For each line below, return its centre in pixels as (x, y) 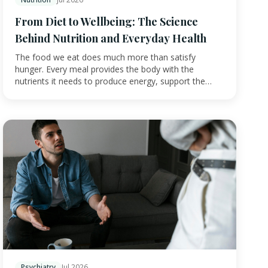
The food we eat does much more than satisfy (105, 57)
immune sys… (42, 93)
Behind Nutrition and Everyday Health (111, 39)
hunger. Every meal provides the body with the (104, 69)
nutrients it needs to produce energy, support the (110, 81)
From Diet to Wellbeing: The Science (106, 22)
